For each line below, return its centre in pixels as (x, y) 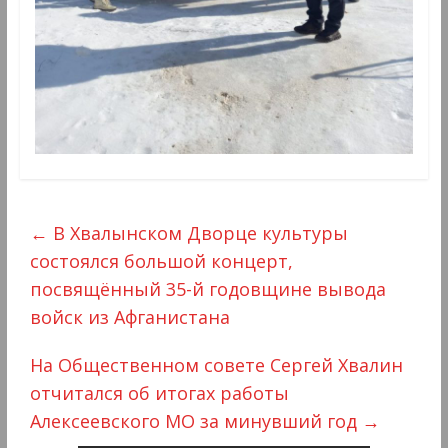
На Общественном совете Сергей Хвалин (216, 365)
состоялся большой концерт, (161, 261)
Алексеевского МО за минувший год (195, 421)
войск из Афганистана (129, 317)
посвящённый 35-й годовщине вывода (207, 289)
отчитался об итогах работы (159, 393)
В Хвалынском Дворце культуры (197, 233)
